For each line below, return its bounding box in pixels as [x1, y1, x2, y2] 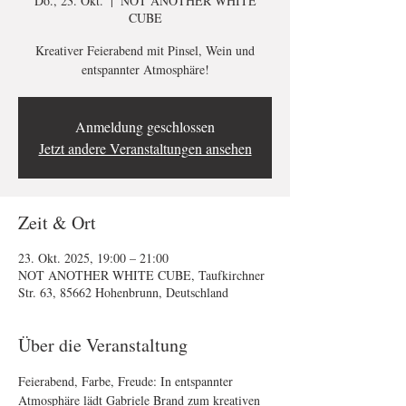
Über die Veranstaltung [18, 333, 188, 358]
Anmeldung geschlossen [75, 117, 215, 137]
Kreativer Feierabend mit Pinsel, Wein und [35, 42, 255, 60]
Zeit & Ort [18, 210, 96, 236]
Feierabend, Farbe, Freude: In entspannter [18, 372, 237, 391]
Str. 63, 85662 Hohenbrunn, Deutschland [18, 284, 228, 302]
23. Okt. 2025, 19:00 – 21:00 [18, 249, 169, 267]
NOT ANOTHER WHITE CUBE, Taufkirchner [18, 266, 265, 285]
